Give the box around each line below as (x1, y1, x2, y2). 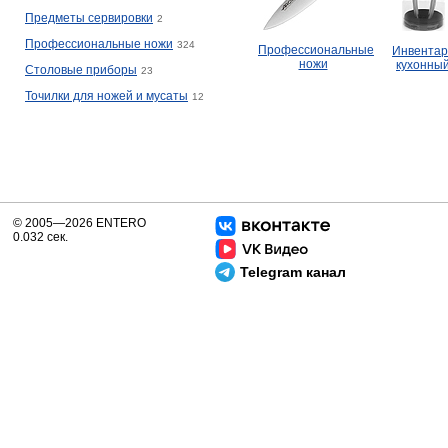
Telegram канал (240, 264, 346, 280)
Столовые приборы (25, 63, 137, 77)
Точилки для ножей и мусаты (25, 89, 188, 103)
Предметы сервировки (25, 11, 153, 25)
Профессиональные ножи (25, 37, 173, 51)
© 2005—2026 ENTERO (13, 216, 146, 230)
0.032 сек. (13, 230, 68, 244)
